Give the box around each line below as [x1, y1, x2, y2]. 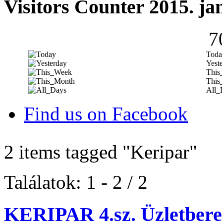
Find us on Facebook [24, 103, 188, 125]
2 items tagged [4, 141, 122, 163]
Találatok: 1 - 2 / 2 [4, 171, 148, 193]
